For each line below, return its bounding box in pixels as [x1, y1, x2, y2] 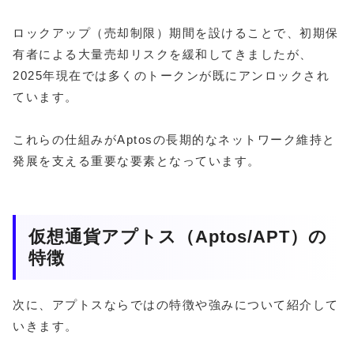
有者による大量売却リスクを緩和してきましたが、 [13, 47, 313, 62]
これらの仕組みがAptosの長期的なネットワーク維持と [13, 133, 336, 147]
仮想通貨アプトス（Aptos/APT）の [28, 227, 327, 247]
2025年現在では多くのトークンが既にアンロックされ [13, 69, 330, 83]
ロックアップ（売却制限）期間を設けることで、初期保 [13, 26, 339, 40]
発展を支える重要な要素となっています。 [13, 154, 261, 168]
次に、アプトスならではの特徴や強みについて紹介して [13, 297, 339, 311]
